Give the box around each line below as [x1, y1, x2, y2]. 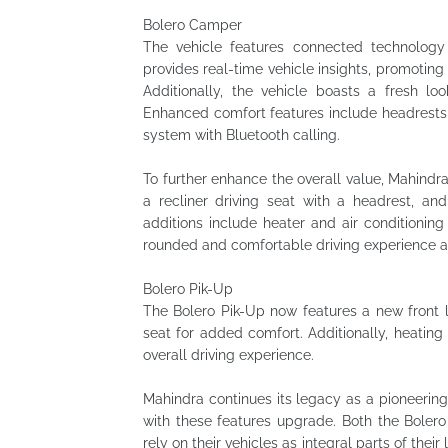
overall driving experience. [143, 347, 314, 363]
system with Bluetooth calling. [143, 127, 340, 143]
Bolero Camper [143, 17, 242, 33]
